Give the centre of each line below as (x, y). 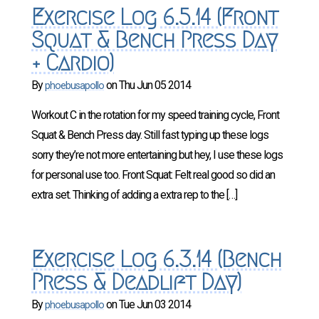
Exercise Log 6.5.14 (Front (155, 17)
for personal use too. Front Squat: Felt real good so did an (153, 175)
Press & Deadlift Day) (136, 282)
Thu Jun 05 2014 (155, 85)
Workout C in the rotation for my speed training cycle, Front (155, 115)
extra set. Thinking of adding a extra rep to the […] (134, 195)
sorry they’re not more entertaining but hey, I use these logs (157, 155)
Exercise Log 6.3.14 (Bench (156, 259)
